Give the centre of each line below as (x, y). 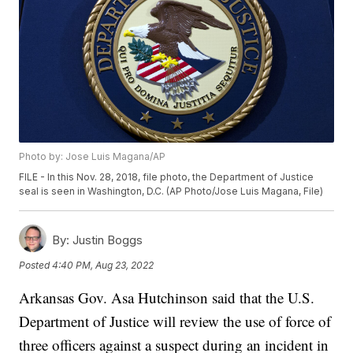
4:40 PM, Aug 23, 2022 (103, 265)
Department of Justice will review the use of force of (175, 321)
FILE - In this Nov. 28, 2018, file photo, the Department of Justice (167, 177)
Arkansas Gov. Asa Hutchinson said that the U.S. (167, 298)
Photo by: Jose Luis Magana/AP (93, 157)
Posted (36, 265)
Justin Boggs (106, 240)
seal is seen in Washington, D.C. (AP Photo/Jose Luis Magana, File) (171, 191)
